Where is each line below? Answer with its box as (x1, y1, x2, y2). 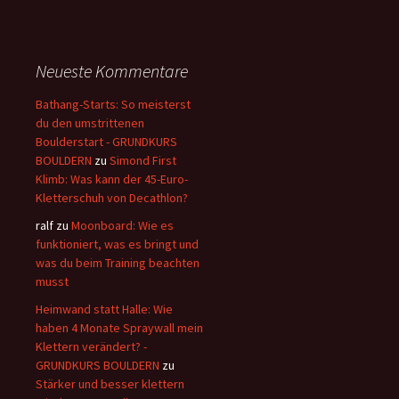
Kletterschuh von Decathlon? (36, 189, 188, 206)
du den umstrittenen (36, 114, 144, 131)
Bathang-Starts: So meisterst (36, 95, 191, 112)
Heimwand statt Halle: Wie (36, 300, 173, 317)
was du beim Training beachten (36, 254, 199, 271)
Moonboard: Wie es (71, 216, 174, 233)
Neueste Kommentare (36, 59, 188, 82)
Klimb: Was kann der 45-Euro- (36, 170, 188, 187)
